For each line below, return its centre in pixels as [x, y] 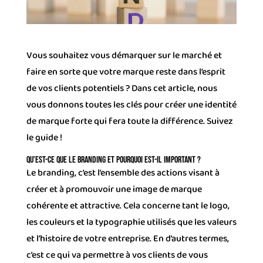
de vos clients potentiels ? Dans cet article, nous [122, 88]
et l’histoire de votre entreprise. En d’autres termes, [127, 238]
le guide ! [44, 137]
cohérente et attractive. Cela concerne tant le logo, [128, 205]
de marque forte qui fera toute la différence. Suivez [129, 121]
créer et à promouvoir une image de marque [114, 189]
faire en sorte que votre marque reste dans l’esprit [126, 72]
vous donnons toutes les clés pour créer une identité [131, 104]
